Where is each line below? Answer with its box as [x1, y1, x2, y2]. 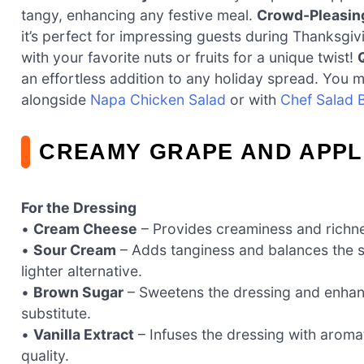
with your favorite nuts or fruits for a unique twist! [21, 49, 357, 67]
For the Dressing [21, 198, 136, 216]
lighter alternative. [21, 262, 142, 279]
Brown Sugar [33, 283, 123, 301]
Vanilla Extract [33, 325, 134, 343]
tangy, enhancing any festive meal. [21, 6, 257, 24]
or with [226, 91, 280, 109]
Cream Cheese [33, 219, 137, 237]
